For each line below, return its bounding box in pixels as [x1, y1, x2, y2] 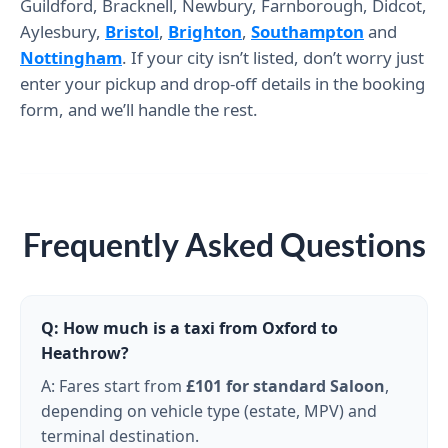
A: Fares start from [41, 374, 186, 397]
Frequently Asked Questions [22, 224, 426, 264]
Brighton [168, 19, 242, 43]
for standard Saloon [226, 374, 385, 397]
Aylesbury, [20, 19, 105, 43]
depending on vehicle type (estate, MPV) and [41, 399, 377, 422]
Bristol [105, 19, 159, 43]
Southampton [251, 19, 364, 43]
